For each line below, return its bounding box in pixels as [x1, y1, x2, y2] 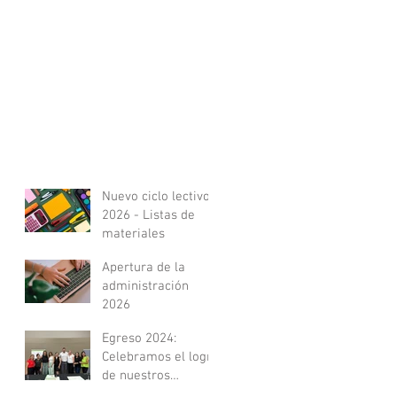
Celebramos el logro [102, 349, 219, 365]
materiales [102, 226, 165, 242]
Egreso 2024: [102, 331, 176, 346]
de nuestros [102, 368, 170, 384]
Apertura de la [102, 260, 185, 276]
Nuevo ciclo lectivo [102, 189, 210, 205]
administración [102, 278, 189, 294]
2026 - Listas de [102, 207, 195, 223]
